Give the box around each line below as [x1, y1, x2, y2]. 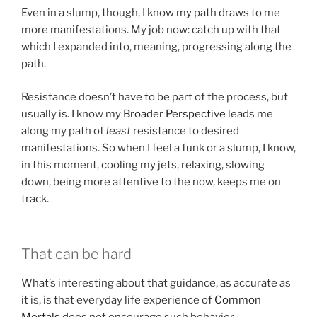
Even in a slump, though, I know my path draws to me [21, 6, 280, 20]
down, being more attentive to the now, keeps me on [21, 175, 281, 188]
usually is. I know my [21, 107, 123, 120]
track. [21, 192, 49, 205]
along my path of [21, 124, 106, 137]
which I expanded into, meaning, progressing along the [21, 40, 292, 54]
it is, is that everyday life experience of [21, 294, 214, 307]
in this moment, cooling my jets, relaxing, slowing [21, 158, 265, 171]
